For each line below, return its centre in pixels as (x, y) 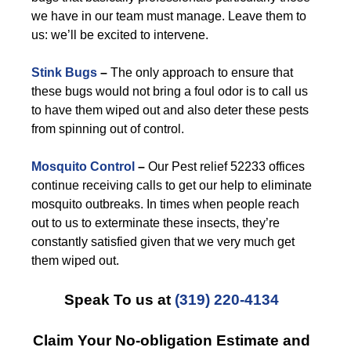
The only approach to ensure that (200, 72)
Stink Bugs (64, 72)
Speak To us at (119, 300)
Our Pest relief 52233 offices (225, 166)
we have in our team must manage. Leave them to (169, 16)
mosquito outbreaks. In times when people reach (165, 204)
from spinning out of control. (108, 129)
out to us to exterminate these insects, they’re (156, 223)
